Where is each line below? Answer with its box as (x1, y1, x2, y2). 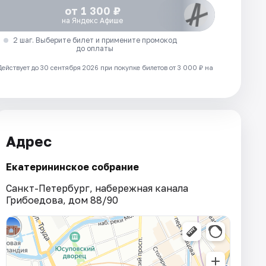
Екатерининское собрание (6, 161, 139, 173)
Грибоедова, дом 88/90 (6, 194, 118, 207)
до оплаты (76, 43, 114, 53)
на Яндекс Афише (62, 15, 123, 25)
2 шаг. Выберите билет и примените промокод (12, 35, 177, 45)
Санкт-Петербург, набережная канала (6, 182, 188, 195)
